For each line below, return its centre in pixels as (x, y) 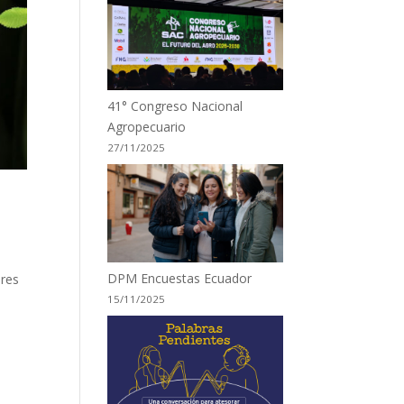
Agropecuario (147, 126)
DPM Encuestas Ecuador (180, 279)
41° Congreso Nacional (175, 106)
